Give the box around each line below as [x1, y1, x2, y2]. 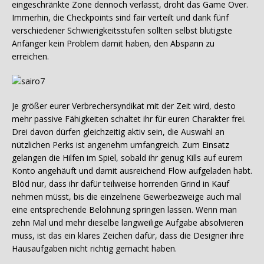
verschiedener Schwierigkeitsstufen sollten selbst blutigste [12, 25, 232, 37]
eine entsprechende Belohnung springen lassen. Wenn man [12, 204, 237, 216]
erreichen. [12, 51, 49, 62]
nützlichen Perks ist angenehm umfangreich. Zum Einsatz [12, 139, 229, 151]
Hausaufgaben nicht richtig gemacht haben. [12, 243, 177, 255]
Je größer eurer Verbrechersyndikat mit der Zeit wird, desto [12, 100, 236, 112]
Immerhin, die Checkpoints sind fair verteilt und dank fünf [12, 12, 229, 24]
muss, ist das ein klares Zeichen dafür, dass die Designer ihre [12, 230, 244, 242]
